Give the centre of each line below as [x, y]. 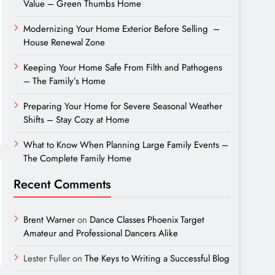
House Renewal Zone [64, 42]
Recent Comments [62, 184]
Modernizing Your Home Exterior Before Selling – [122, 29]
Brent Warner [49, 220]
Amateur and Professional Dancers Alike [101, 233]
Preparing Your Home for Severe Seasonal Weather [123, 106]
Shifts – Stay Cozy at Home [76, 120]
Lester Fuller [47, 258]
